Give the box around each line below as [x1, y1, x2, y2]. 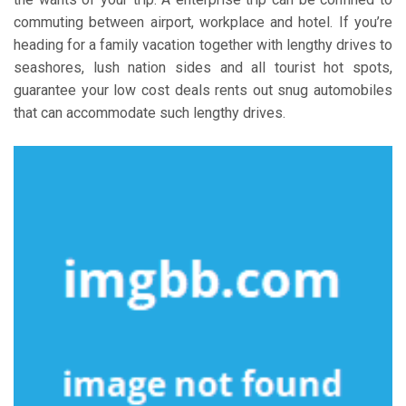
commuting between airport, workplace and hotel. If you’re [14, 13, 392, 31]
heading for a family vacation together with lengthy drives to [14, 35, 392, 53]
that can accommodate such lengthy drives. [14, 103, 285, 121]
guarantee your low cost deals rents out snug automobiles [14, 81, 392, 99]
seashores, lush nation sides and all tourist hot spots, [14, 58, 392, 76]
